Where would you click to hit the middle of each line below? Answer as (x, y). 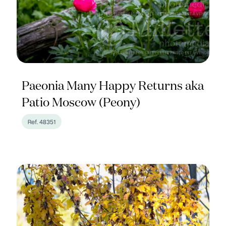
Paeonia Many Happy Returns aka (113, 86)
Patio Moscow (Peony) (81, 103)
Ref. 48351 (42, 122)
